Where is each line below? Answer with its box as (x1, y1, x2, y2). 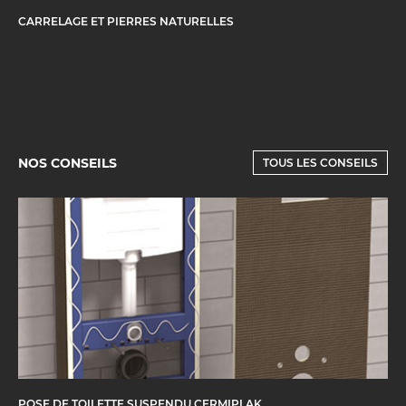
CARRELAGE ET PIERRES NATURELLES (18, 14, 234, 29)
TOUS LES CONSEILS (263, 156, 378, 170)
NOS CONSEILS (18, 154, 117, 171)
